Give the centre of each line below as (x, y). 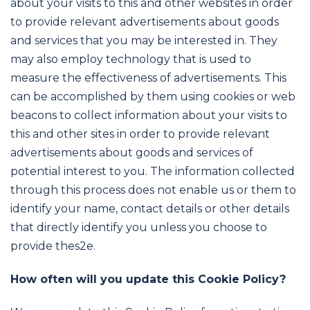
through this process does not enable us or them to (153, 190)
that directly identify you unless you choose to (139, 228)
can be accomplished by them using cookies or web (153, 97)
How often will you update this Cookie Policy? (148, 279)
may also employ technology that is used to (131, 60)
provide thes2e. (53, 246)
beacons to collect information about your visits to (149, 116)
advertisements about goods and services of (132, 153)
